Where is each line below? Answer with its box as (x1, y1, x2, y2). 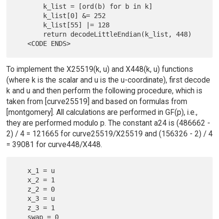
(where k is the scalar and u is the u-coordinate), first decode (6, 75, 210, 85)
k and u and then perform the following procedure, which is (6, 86, 202, 95)
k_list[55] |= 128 (16, 21, 44, 29)
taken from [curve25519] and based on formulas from (6, 96, 187, 106)
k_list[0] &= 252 (16, 11, 44, 20)
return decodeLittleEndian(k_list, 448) (16, 30, 44, 38)
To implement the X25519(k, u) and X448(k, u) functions (6, 64, 193, 74)
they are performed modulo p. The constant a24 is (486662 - (6, 118, 210, 128)
